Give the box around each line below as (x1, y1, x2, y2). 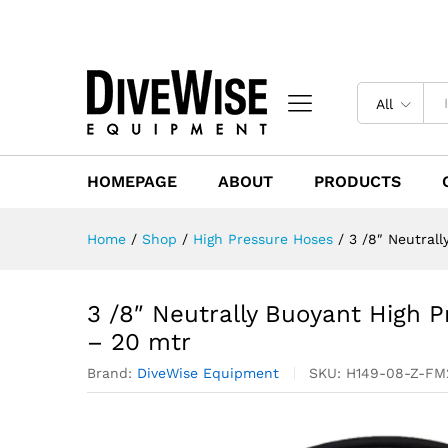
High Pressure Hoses (193, 231, 333, 247)
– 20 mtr (87, 328, 191, 356)
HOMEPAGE (87, 172, 177, 191)
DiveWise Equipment (137, 365, 279, 381)
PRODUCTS (314, 172, 401, 191)
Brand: (87, 365, 137, 381)
